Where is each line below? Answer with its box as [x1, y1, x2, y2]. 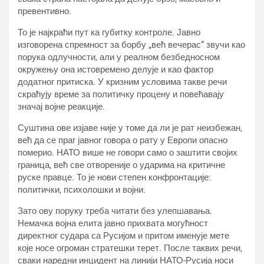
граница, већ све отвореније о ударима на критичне [18, 160, 225, 171]
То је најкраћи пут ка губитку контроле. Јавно [18, 27, 200, 38]
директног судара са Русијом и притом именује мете [18, 230, 229, 242]
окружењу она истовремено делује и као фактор [18, 64, 213, 75]
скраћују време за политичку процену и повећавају [18, 89, 224, 100]
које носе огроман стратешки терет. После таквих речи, [18, 243, 242, 254]
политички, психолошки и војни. [18, 184, 146, 196]
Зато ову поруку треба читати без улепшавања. [18, 206, 212, 217]
